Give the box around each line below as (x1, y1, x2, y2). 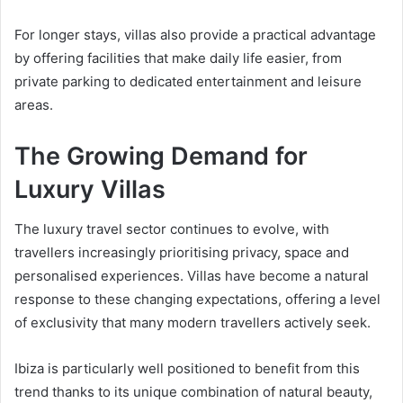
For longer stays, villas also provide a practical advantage (14, 25, 376, 43)
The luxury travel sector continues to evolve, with (14, 220, 329, 238)
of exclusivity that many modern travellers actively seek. (14, 314, 371, 332)
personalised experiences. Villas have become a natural (14, 267, 369, 285)
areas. (14, 95, 53, 113)
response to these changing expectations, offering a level (14, 291, 381, 309)
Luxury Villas (14, 174, 166, 204)
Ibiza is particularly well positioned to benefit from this (14, 360, 360, 378)
